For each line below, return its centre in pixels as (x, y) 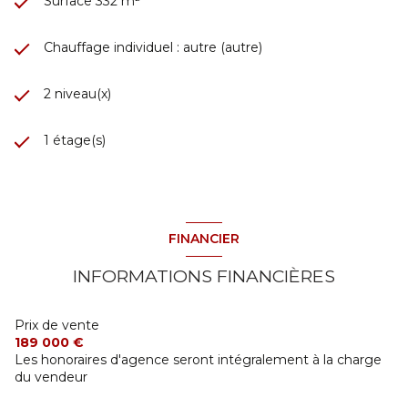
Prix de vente (57, 325)
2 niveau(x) (77, 93)
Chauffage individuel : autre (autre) (153, 47)
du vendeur (51, 377)
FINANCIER (204, 239)
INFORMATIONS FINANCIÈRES (204, 275)
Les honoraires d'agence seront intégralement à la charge (198, 359)
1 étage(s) (75, 140)
